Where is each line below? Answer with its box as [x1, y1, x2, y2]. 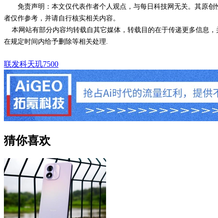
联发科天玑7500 [4, 59, 58, 68]
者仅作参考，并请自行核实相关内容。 [4, 14, 120, 22]
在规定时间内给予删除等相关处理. [4, 37, 108, 45]
